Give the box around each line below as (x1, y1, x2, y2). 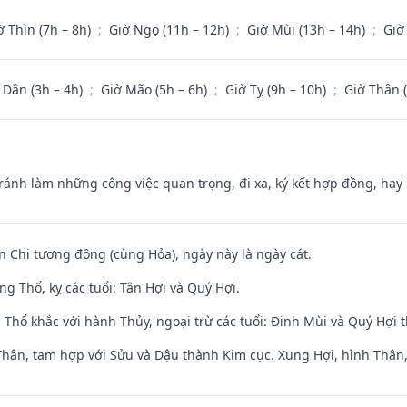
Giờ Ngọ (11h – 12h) (109, 20, 233, 38)
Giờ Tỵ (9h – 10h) (225, 80, 330, 98)
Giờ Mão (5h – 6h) (101, 80, 211, 98)
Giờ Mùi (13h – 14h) (247, 20, 369, 38)
